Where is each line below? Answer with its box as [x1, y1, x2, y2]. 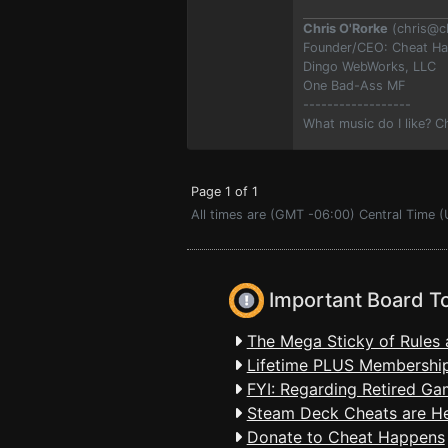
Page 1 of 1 [191, 184, 258, 199]
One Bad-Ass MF [303, 78, 406, 93]
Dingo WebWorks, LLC [303, 59, 436, 74]
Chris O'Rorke [303, 21, 388, 36]
